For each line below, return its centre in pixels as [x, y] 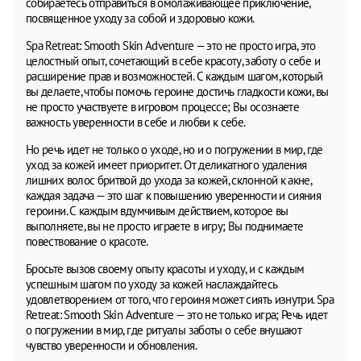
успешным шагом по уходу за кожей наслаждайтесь [152, 284]
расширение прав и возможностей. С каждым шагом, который [174, 76]
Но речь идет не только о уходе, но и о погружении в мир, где [174, 149]
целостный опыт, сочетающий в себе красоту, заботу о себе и [173, 60]
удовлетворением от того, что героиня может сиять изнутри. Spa [180, 299]
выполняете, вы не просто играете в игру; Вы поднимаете [165, 226]
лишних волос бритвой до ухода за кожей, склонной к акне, [169, 180]
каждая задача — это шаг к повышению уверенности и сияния [174, 195]
